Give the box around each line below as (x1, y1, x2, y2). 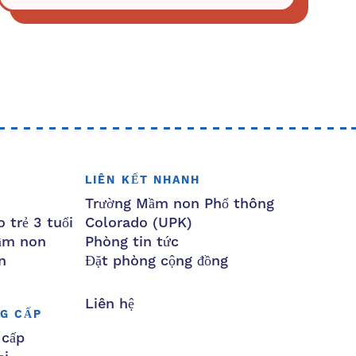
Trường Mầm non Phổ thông (85, 195, 274, 214)
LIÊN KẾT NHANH (85, 173, 201, 188)
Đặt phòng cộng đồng (85, 252, 228, 271)
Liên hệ (85, 295, 134, 314)
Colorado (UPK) (85, 214, 192, 233)
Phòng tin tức (85, 233, 179, 252)
